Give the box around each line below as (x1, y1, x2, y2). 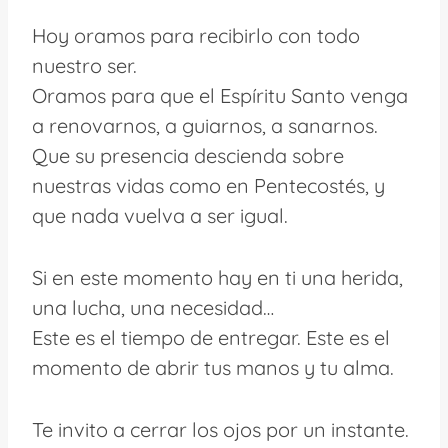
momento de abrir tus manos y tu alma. (32, 354, 394, 380)
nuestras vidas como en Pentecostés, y (32, 172, 385, 198)
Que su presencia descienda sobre (32, 142, 344, 168)
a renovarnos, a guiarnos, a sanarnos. (32, 112, 378, 138)
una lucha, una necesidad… (32, 294, 274, 320)
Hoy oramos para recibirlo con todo (32, 22, 360, 48)
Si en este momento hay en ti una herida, (32, 264, 403, 290)
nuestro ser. (32, 52, 137, 78)
